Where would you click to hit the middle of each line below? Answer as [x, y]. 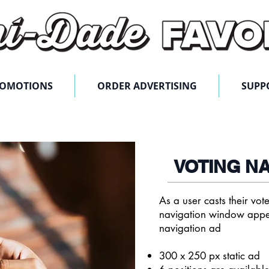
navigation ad [190, 228]
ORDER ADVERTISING [147, 86]
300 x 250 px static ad [210, 256]
